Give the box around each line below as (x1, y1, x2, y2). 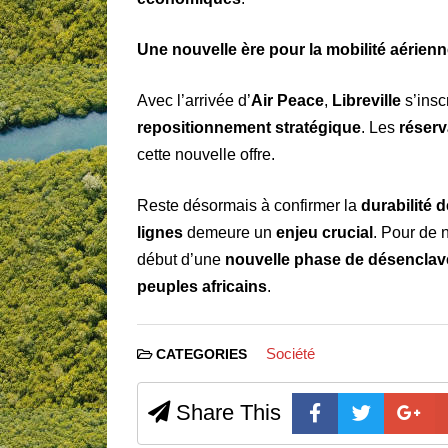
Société (265, 344, 315, 362)
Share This (170, 399, 281, 425)
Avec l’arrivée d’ (137, 91, 251, 109)
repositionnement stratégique (137, 118, 361, 136)
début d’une (137, 250, 225, 268)
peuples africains (137, 277, 267, 295)
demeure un (183, 223, 276, 241)
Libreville (332, 91, 401, 109)
